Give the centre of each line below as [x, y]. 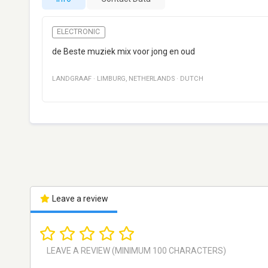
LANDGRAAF [72, 78]
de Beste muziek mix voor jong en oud [124, 51]
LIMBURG [111, 78]
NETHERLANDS [152, 78]
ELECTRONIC [79, 32]
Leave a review [79, 198]
